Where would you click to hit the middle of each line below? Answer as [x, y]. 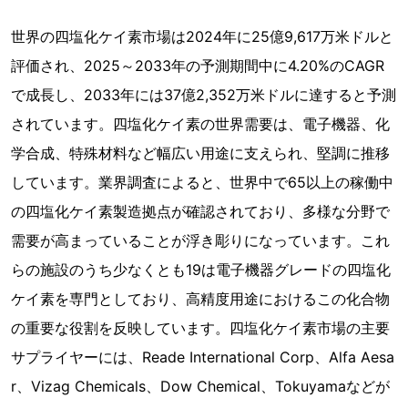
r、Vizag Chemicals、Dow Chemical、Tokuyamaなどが [200, 386]
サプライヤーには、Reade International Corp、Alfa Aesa [203, 357]
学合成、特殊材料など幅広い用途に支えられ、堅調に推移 [200, 153]
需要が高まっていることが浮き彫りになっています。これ [200, 240]
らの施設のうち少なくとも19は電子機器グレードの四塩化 [201, 270]
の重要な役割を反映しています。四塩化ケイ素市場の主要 [200, 328]
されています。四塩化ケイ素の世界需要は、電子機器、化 [200, 124]
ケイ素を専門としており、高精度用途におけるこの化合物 [200, 299]
